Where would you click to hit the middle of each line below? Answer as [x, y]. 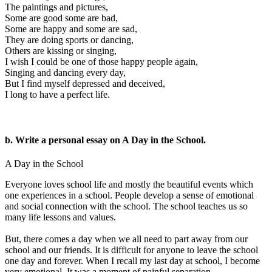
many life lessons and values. [60, 217]
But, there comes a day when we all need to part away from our [126, 239]
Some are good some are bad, [61, 18]
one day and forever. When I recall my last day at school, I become [132, 261]
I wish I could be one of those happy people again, [101, 61]
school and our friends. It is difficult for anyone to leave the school [131, 250]
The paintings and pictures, [56, 7]
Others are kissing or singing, [61, 50]
